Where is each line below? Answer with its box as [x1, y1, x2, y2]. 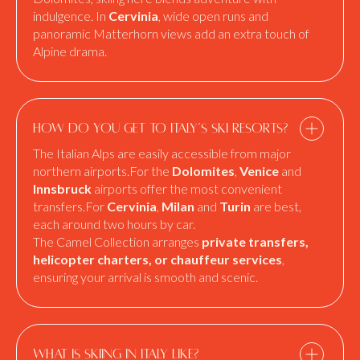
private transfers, [202, 234, 309, 249]
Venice [239, 163, 279, 178]
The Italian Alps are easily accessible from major [33, 145, 291, 161]
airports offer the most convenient [92, 181, 282, 196]
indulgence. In [33, 8, 108, 23]
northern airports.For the [33, 163, 172, 178]
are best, [251, 198, 301, 214]
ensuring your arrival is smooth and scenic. [33, 269, 258, 284]
